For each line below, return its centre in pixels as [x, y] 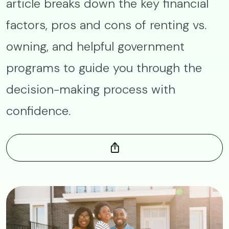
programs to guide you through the [104, 68]
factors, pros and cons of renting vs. [106, 25]
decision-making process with [91, 89]
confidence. [38, 111]
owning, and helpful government [95, 46]
